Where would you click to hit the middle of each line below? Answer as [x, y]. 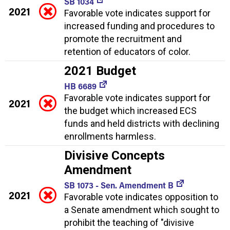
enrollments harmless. [110, 136]
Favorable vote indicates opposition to [141, 197]
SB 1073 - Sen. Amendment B [119, 185]
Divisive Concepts [114, 155]
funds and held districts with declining [142, 123]
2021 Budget [100, 71]
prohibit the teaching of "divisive [129, 222]
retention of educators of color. [127, 51]
